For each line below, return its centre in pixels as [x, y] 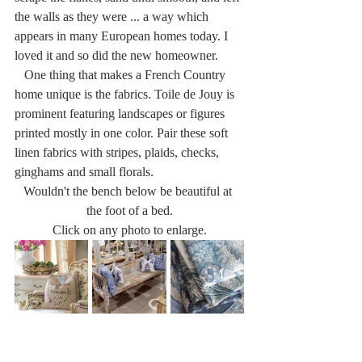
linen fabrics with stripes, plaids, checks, [118, 152]
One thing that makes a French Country [19, 74]
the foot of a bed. [129, 210]
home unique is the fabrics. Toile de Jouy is [126, 94]
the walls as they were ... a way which [113, 16]
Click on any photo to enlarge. [129, 229]
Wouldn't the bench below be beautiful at [129, 191]
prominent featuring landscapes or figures [121, 113]
